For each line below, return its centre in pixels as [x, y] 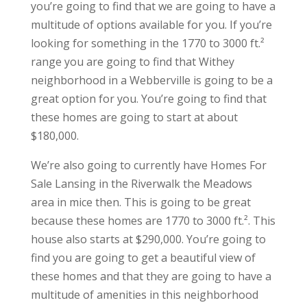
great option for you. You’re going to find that [148, 99]
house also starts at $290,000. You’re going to [148, 240]
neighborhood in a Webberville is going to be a [151, 81]
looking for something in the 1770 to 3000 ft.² [147, 44]
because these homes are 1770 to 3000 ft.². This [153, 221]
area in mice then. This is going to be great [140, 202]
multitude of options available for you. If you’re [151, 25]
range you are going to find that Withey [132, 62]
